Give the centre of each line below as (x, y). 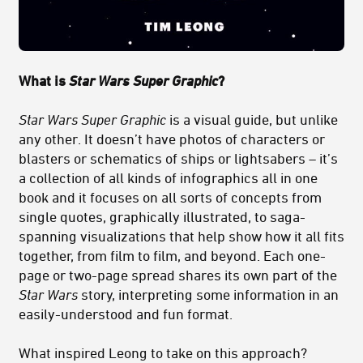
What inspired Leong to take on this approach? (163, 353)
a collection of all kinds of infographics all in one (168, 178)
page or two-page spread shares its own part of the (178, 275)
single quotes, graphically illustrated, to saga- (162, 217)
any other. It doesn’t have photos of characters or (172, 139)
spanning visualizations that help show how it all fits (181, 236)
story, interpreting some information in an (208, 295)
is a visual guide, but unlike (252, 120)
